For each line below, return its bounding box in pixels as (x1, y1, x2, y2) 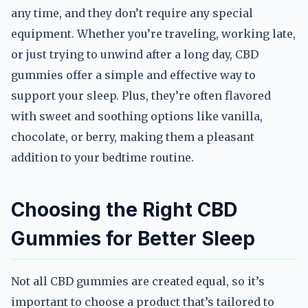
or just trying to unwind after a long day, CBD (11, 47, 258, 61)
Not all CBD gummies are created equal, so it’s (11, 274, 265, 288)
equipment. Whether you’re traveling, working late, (11, 27, 296, 41)
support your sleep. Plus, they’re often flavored (11, 89, 271, 102)
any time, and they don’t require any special (11, 6, 253, 20)
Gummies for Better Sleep (11, 227, 255, 250)
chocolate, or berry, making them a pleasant (11, 130, 254, 144)
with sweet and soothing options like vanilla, (11, 109, 263, 123)
